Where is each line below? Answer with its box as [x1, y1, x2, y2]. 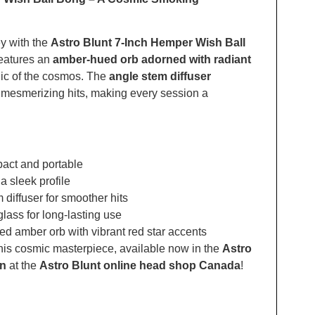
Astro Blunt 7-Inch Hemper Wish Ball [50, 36, 245, 49]
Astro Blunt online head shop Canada [39, 259, 240, 271]
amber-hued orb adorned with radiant [52, 53, 251, 65]
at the [6, 259, 39, 271]
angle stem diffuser [108, 70, 211, 82]
